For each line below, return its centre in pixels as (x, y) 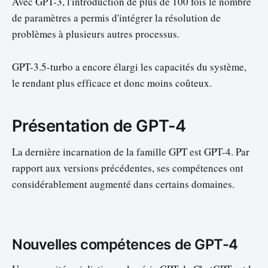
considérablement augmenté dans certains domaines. (123, 184)
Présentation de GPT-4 (99, 126)
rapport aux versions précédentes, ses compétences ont (128, 167)
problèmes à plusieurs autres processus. (96, 34)
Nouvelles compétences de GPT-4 (125, 245)
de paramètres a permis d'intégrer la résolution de (116, 18)
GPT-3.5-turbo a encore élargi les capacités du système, (129, 66)
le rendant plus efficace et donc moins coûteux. (112, 83)
